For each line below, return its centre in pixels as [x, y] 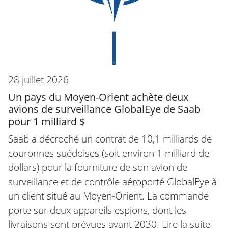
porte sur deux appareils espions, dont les [97, 210]
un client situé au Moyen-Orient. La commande [108, 196]
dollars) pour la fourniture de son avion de [98, 167]
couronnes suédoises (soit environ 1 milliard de [109, 153]
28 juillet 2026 [38, 80]
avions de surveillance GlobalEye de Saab [104, 109]
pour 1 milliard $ [47, 122]
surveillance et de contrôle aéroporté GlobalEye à [112, 182]
